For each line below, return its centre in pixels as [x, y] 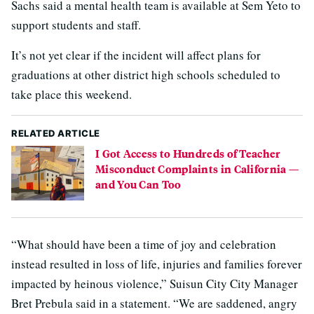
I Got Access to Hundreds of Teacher [188, 153]
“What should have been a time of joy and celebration [144, 244]
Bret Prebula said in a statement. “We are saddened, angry [154, 303]
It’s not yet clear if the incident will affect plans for [136, 55]
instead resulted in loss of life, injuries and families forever [157, 264]
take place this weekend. [71, 94]
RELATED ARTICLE [56, 133]
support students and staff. [76, 25]
